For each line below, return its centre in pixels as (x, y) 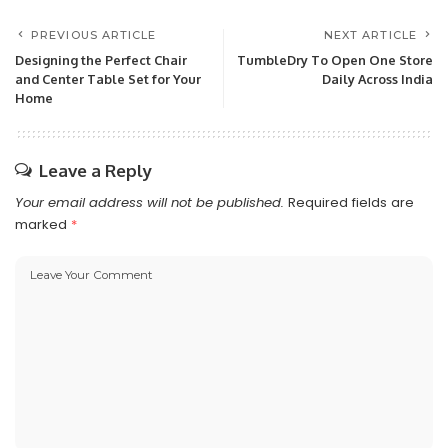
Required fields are (351, 203)
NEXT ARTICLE (370, 35)
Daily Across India (377, 79)
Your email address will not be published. (149, 203)
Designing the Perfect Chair (101, 60)
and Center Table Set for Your (108, 79)
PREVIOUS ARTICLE (94, 35)
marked (43, 225)
